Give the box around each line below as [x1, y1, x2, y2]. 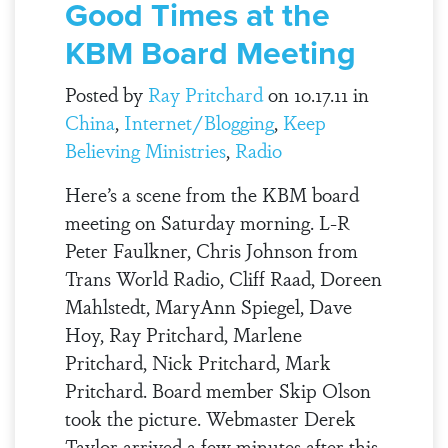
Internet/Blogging [123, 108, 274, 136]
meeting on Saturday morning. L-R [64, 208, 350, 236]
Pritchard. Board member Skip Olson [64, 376, 371, 404]
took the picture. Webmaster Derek [64, 404, 356, 432]
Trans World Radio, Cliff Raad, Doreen [64, 264, 382, 292]
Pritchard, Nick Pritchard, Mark [64, 348, 331, 376]
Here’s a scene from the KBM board [64, 180, 359, 208]
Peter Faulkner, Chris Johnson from [64, 236, 358, 264]
